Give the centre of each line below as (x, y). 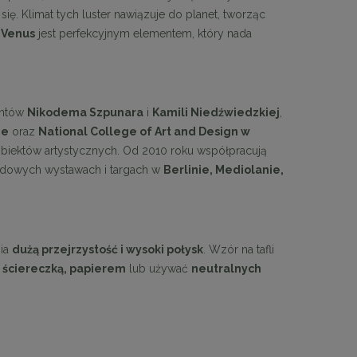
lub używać (159, 269)
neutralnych (226, 269)
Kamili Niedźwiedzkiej (216, 113)
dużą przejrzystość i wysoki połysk (108, 250)
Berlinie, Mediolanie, (224, 170)
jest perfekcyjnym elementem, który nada (143, 33)
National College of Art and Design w (144, 132)
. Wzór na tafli (239, 250)
